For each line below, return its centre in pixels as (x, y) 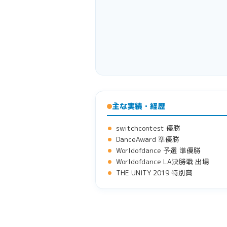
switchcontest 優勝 (148, 128)
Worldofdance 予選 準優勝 (158, 150)
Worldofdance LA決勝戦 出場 (163, 161)
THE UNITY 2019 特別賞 (154, 172)
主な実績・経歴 (139, 106)
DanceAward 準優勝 (148, 139)
